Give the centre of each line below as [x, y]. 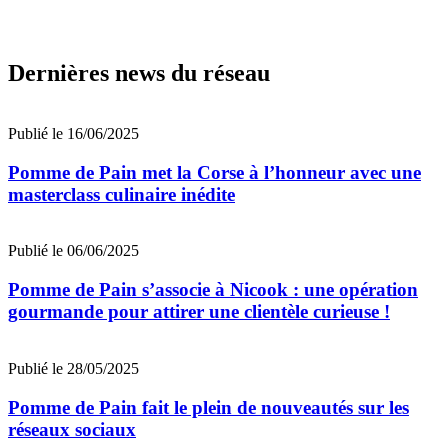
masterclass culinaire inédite [121, 194]
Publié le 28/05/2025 [73, 368]
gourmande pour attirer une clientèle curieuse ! [199, 312]
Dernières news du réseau [139, 73]
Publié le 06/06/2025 [73, 251]
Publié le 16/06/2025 [73, 133]
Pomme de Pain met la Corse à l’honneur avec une [214, 172]
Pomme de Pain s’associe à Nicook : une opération [213, 290]
